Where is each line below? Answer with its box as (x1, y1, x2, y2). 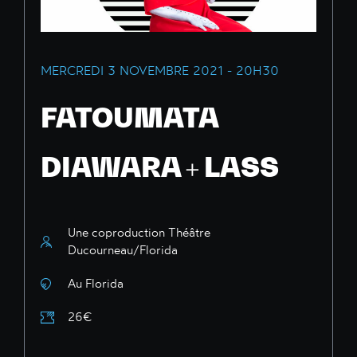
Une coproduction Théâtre (68, 225, 210, 241)
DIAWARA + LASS (41, 151, 279, 184)
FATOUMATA (41, 101, 218, 135)
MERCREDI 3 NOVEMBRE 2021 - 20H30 (41, 62, 279, 79)
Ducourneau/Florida (68, 242, 178, 258)
